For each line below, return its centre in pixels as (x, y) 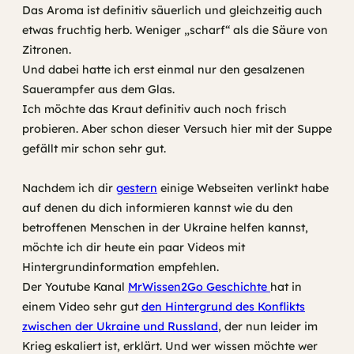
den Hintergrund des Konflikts (223, 307)
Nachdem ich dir (69, 188)
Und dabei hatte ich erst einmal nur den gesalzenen (164, 70)
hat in (286, 287)
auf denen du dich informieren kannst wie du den (158, 208)
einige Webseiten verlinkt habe (243, 188)
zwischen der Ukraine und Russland (120, 327)
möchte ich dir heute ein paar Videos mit (134, 248)
